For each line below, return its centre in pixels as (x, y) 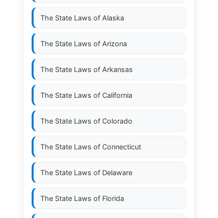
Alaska (113, 18)
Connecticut (122, 147)
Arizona (115, 44)
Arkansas (118, 69)
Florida (113, 198)
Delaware (117, 173)
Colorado (117, 121)
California (117, 95)
